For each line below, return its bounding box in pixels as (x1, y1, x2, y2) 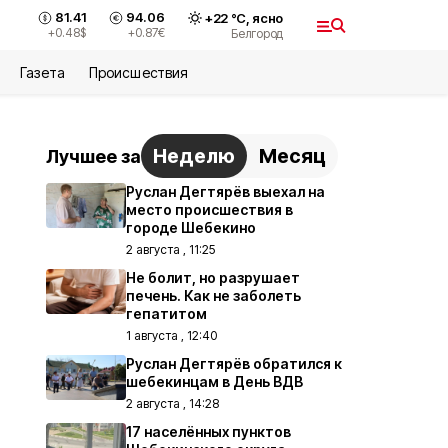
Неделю (153, 144, 235, 168)
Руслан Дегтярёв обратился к (126, 355, 342, 372)
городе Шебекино (126, 219, 256, 236)
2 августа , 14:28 (126, 396, 219, 411)
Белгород (231, 25, 283, 41)
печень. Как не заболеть (126, 287, 301, 304)
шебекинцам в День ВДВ (126, 373, 303, 390)
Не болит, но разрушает (126, 269, 300, 286)
